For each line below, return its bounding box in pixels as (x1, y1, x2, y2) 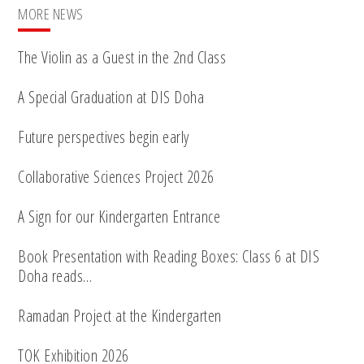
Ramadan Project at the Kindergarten (18, 305, 222, 327)
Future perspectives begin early (18, 126, 189, 149)
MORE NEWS (18, 4, 84, 24)
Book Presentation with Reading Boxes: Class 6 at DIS (18, 245, 320, 268)
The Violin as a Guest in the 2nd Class (18, 46, 227, 69)
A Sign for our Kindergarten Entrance (18, 206, 221, 228)
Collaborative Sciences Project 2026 (18, 166, 214, 188)
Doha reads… (18, 265, 93, 288)
